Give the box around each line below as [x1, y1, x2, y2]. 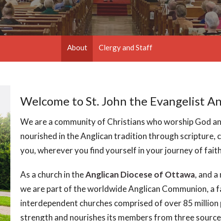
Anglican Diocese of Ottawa [85, 169, 195, 180]
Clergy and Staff [98, 42, 152, 52]
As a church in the [20, 169, 85, 180]
